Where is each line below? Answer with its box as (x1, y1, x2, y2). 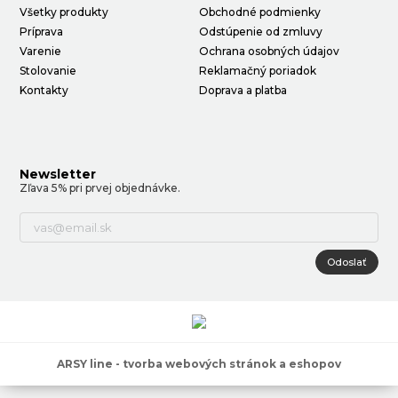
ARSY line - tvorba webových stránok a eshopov (57, 356, 341, 370)
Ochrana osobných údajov (199, 44, 339, 58)
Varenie (20, 44, 62, 58)
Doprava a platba (199, 83, 287, 97)
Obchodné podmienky (199, 4, 321, 19)
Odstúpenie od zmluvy (199, 24, 322, 38)
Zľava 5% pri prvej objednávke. (20, 180, 181, 195)
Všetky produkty (20, 4, 109, 19)
